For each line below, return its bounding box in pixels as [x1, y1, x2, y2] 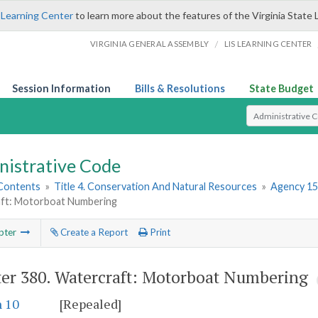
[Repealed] [60, 295, 121, 313]
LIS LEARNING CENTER [224, 39, 312, 48]
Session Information [12, 82, 111, 94]
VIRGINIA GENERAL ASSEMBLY [90, 39, 209, 48]
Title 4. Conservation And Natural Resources [54, 180, 258, 193]
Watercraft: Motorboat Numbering [55, 265, 308, 288]
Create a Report [57, 226, 128, 238]
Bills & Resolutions [135, 82, 225, 94]
